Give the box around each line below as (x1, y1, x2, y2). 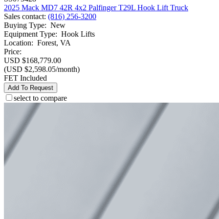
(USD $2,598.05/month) (4, 65, 80, 74)
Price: (4, 47, 22, 56)
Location (4, 39, 31, 47)
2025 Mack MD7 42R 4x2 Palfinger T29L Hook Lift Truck (4, 3, 188, 12)
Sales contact (4, 12, 44, 21)
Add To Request (8, 84, 53, 92)
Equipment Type (4, 30, 55, 39)
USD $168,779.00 (4, 56, 61, 65)
